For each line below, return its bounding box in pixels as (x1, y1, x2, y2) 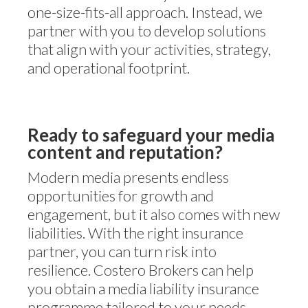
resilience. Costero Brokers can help (27, 261, 254, 279)
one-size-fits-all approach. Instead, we (27, 3, 263, 21)
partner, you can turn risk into (27, 242, 217, 261)
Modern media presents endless (27, 168, 229, 186)
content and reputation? (27, 142, 223, 162)
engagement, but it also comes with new (27, 205, 280, 223)
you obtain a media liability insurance (27, 279, 259, 298)
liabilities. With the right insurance (27, 223, 243, 242)
